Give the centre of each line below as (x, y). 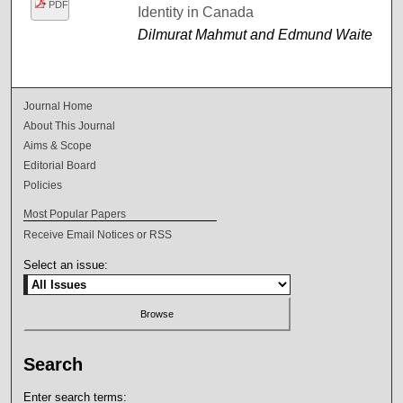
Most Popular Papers (75, 214)
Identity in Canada (195, 12)
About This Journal (70, 125)
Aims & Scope (58, 145)
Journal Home (58, 106)
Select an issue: (66, 264)
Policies (43, 185)
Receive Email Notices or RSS (98, 234)
